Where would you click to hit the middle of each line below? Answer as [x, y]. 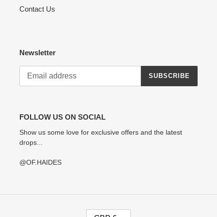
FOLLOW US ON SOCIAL [62, 117]
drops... [31, 143]
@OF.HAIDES [40, 162]
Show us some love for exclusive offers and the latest [101, 132]
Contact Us [37, 9]
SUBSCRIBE [169, 76]
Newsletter [38, 53]
